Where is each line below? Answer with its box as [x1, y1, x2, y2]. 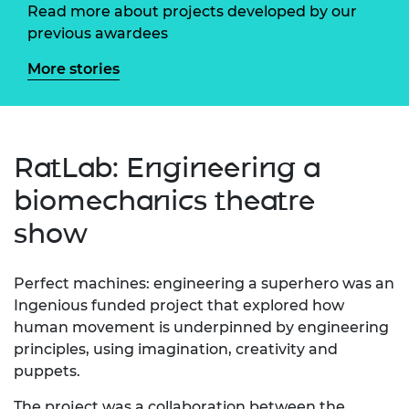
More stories [27, 59, 120, 78]
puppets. [14, 362, 80, 380]
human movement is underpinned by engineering [14, 318, 389, 336]
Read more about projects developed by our [27, 2, 357, 20]
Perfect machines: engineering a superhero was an [14, 274, 394, 292]
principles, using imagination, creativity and [14, 340, 338, 358]
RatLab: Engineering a [14, 150, 320, 184]
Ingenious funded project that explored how [14, 296, 344, 314]
